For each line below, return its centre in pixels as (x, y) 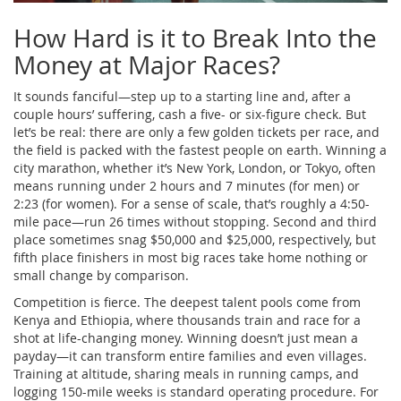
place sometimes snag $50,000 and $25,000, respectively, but (195, 239)
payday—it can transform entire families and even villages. (190, 355)
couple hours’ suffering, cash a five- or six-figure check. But (190, 114)
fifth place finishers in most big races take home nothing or (191, 257)
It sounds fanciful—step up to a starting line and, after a (182, 96)
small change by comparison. (101, 275)
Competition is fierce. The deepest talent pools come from (187, 302)
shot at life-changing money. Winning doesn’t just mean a (186, 337)
